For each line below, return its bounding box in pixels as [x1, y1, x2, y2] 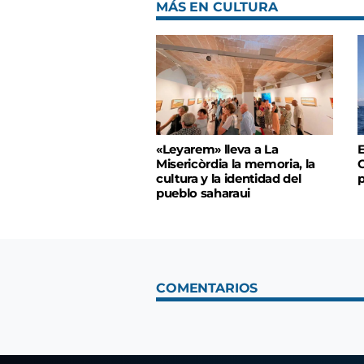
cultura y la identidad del [156, 171, 301, 186]
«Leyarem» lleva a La [156, 141, 279, 157]
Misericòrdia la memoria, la [156, 156, 315, 171]
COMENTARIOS [156, 279, 258, 296]
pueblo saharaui [156, 185, 250, 201]
